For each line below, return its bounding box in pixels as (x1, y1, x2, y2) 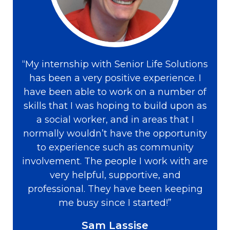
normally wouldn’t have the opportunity (23, 128, 207, 140)
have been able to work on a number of (24, 86, 206, 98)
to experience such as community (36, 142, 194, 154)
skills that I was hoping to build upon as (23, 100, 207, 112)
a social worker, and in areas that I (36, 114, 194, 126)
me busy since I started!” (59, 197, 171, 209)
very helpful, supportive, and (49, 169, 181, 181)
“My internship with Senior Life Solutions (22, 59, 208, 70)
